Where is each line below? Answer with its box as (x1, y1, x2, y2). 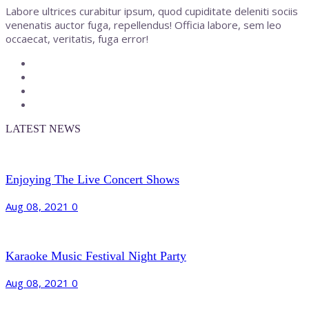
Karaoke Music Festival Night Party (6, 249, 186, 263)
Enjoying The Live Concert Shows (6, 172, 179, 187)
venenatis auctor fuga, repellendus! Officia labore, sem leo (6, 17, 281, 32)
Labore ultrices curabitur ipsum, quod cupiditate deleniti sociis (6, 3, 298, 18)
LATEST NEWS (6, 122, 81, 134)
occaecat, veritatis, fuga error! (6, 31, 148, 46)
